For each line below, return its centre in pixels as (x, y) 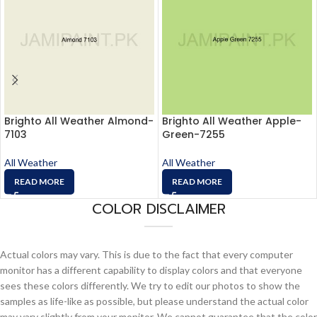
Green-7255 (194, 134)
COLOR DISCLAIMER (158, 209)
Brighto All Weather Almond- (79, 121)
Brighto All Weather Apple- (232, 121)
